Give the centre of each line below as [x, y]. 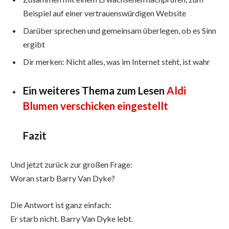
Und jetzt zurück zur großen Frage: [71, 165]
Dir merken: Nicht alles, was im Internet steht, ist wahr [117, 62]
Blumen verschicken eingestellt [96, 106]
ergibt [34, 44]
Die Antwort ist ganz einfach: [61, 204]
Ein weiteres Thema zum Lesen [95, 90]
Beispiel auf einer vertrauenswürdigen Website [105, 13]
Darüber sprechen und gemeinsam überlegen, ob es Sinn [120, 30]
